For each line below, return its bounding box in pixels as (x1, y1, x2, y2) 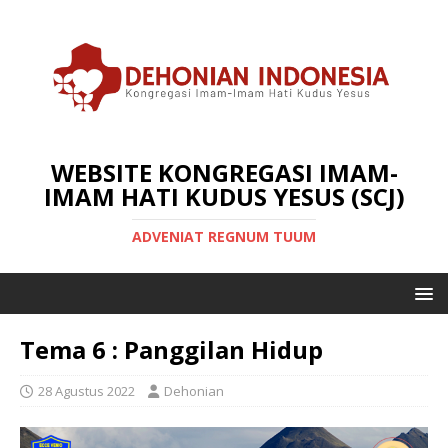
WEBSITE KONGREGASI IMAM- (50, 155, 398, 189)
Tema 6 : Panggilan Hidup (20, 332, 323, 366)
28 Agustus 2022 (38, 381, 135, 400)
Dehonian (164, 381, 224, 400)
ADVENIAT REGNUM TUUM (132, 226, 316, 246)
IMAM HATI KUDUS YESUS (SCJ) (43, 179, 405, 213)
